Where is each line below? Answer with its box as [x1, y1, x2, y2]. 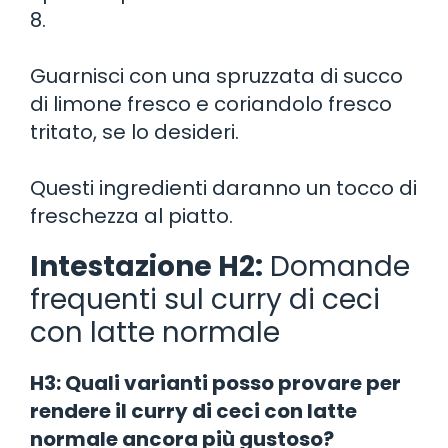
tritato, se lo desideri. [30, 117, 239, 146]
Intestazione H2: [30, 246, 263, 286]
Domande [263, 246, 410, 286]
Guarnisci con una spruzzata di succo [30, 61, 403, 90]
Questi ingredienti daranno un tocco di [30, 173, 417, 202]
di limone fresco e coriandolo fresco [30, 89, 392, 118]
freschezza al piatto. [30, 201, 233, 230]
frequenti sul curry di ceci [30, 279, 380, 319]
